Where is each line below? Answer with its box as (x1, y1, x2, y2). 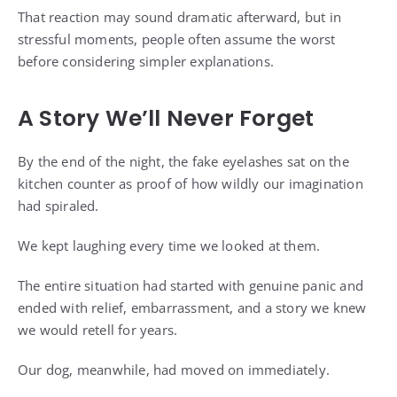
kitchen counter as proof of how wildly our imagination (18, 175, 363, 193)
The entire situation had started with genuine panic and (18, 276, 364, 295)
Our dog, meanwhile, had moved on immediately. (18, 361, 330, 379)
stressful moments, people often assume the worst (18, 30, 336, 49)
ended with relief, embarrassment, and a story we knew (18, 299, 367, 317)
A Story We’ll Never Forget (18, 103, 315, 135)
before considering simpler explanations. (18, 52, 274, 71)
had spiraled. (18, 197, 99, 215)
